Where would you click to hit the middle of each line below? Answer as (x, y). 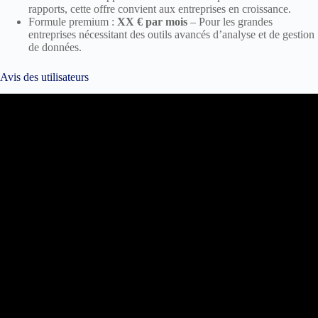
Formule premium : (73, 21)
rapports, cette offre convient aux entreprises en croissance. (160, 9)
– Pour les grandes (230, 21)
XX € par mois (152, 21)
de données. (55, 47)
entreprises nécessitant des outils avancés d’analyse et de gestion (171, 34)
